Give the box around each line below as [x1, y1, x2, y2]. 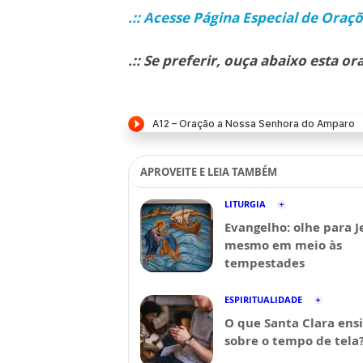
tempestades [224, 254, 305, 271]
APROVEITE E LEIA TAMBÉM [140, 164, 277, 179]
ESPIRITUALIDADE [224, 293, 302, 305]
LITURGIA [224, 198, 266, 210]
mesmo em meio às [224, 237, 342, 253]
